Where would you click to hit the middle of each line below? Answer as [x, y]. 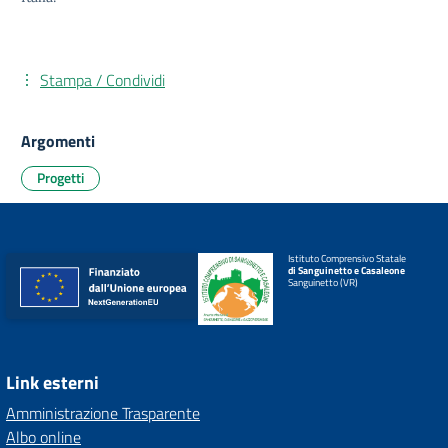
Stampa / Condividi [102, 80]
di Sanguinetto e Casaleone [346, 270]
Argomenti [58, 141]
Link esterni [52, 382]
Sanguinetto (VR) [322, 282]
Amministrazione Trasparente [103, 413]
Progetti [60, 177]
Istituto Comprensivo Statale [346, 258]
